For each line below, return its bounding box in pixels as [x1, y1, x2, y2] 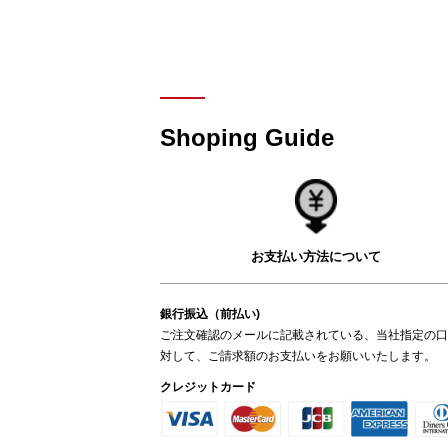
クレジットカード [160, 380, 256, 395]
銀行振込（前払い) [160, 307, 260, 322]
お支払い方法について [251, 249, 382, 265]
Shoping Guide [160, 124, 334, 152]
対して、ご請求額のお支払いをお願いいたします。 [160, 349, 436, 364]
